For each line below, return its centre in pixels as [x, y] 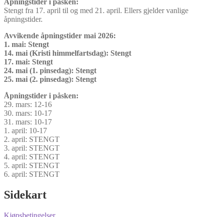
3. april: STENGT [32, 148]
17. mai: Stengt [28, 62]
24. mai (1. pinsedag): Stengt [50, 71]
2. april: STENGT [32, 139]
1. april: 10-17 [25, 131]
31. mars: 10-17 [28, 122]
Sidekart [25, 194]
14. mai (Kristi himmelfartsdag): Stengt [68, 53]
